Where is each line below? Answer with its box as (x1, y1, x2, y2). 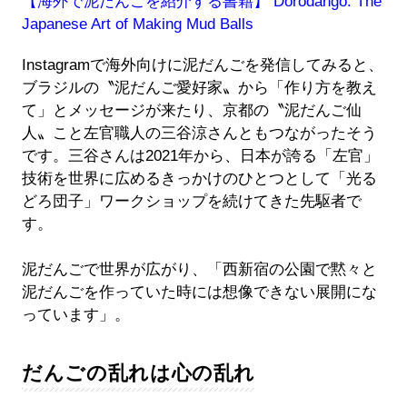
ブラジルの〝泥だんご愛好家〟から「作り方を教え (21, 78, 377, 96)
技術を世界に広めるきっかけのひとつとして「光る (21, 169, 377, 187)
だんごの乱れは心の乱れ (21, 361, 256, 384)
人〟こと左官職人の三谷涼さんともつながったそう (21, 124, 377, 142)
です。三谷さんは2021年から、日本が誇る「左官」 (21, 146, 379, 164)
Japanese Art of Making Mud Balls (21, 15, 253, 33)
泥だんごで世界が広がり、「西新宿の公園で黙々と (21, 260, 377, 278)
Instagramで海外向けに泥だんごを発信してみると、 (21, 55, 383, 74)
